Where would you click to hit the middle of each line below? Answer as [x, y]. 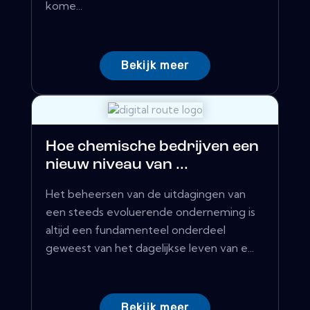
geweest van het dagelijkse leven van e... [150, 248]
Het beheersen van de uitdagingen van [146, 194]
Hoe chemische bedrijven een [152, 147]
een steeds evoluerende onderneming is [151, 212]
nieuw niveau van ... [117, 165]
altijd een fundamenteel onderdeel [136, 230]
